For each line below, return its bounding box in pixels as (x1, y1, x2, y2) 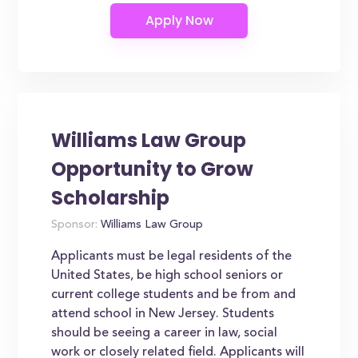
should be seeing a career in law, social (51, 327, 278, 340)
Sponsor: (51, 220, 98, 231)
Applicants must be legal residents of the (51, 250, 292, 263)
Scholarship (51, 185, 170, 211)
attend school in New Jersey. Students (51, 308, 275, 320)
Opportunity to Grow (51, 156, 254, 182)
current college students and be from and (51, 288, 296, 301)
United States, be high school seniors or (51, 269, 284, 282)
